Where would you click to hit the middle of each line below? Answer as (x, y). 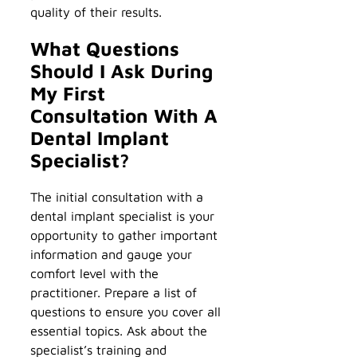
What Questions (105, 49)
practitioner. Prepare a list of (114, 292)
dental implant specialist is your (122, 216)
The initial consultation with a (117, 197)
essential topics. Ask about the (119, 331)
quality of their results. (96, 12)
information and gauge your (111, 254)
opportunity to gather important (124, 235)
